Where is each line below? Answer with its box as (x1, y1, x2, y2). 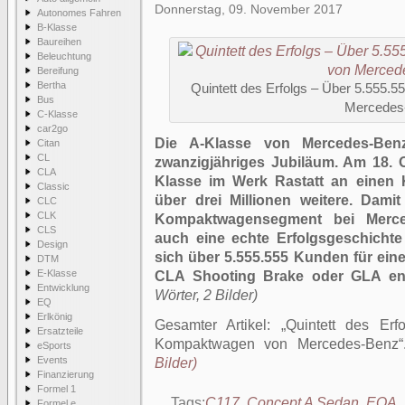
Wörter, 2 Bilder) (155, 287, 258, 303)
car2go (37, 123, 68, 134)
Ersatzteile (37, 325, 83, 336)
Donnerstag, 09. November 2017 (155, 2, 343, 16)
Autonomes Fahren (37, 7, 121, 18)
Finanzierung (37, 369, 94, 380)
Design (37, 239, 68, 250)
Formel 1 (37, 383, 76, 394)
